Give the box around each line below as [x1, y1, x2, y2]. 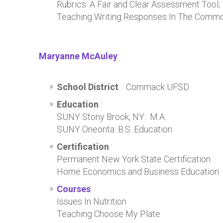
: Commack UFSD [120, 82, 189, 92]
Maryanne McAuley [39, 51, 117, 61]
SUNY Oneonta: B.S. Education [57, 124, 174, 134]
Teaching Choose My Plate [57, 209, 160, 219]
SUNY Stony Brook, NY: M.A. [57, 111, 168, 122]
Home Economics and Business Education [57, 166, 219, 177]
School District [57, 82, 120, 92]
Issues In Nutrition [57, 196, 126, 207]
